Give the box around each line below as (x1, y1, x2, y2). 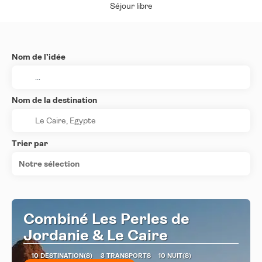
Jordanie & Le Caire (23, 226, 168, 244)
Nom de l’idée (12, 52, 65, 61)
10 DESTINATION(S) (31, 252, 92, 260)
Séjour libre (109, 1, 153, 11)
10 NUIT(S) (158, 252, 192, 260)
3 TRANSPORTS (100, 252, 151, 260)
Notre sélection (19, 159, 80, 168)
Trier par (12, 139, 48, 148)
